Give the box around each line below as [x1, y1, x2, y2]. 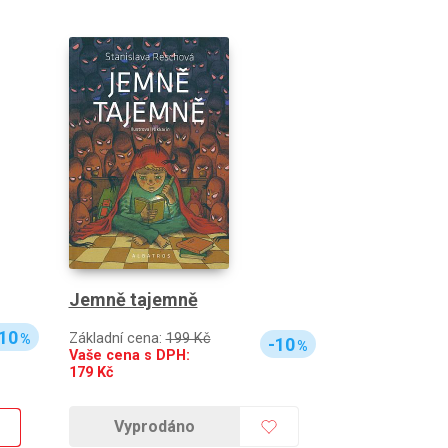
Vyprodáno [114, 417, 195, 437]
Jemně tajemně [68, 289, 198, 311]
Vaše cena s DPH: [68, 347, 190, 365]
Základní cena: [68, 330, 166, 348]
